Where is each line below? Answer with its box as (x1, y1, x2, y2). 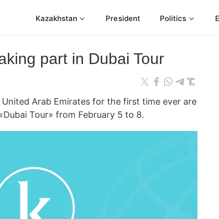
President (106, 13, 140, 23)
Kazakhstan (35, 13, 78, 23)
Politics (159, 13, 187, 23)
